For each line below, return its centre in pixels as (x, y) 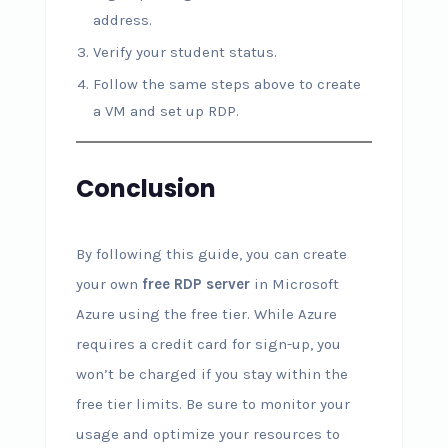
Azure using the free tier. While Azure (206, 314)
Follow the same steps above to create (226, 84)
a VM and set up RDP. (165, 111)
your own (108, 284)
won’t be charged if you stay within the (211, 374)
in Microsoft (294, 284)
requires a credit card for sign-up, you (208, 344)
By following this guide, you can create (211, 254)
